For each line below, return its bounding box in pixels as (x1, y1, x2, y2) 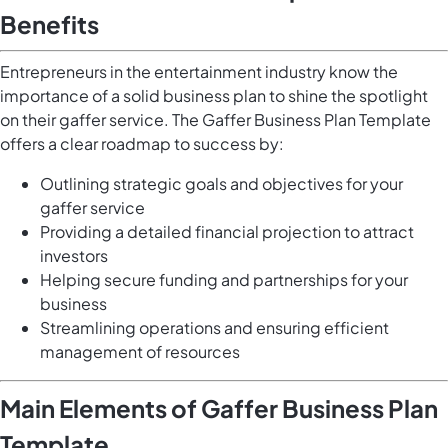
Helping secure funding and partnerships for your (40, 269, 408, 291)
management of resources (40, 341, 240, 363)
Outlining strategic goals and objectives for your (40, 173, 403, 195)
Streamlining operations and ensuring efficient (40, 317, 389, 339)
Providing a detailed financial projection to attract (40, 221, 414, 243)
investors (40, 245, 108, 267)
